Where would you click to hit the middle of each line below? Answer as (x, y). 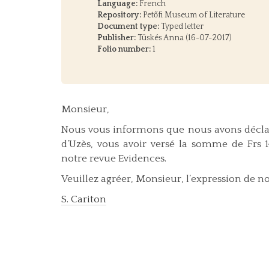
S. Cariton (84, 200)
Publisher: (116, 38)
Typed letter (181, 27)
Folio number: (124, 50)
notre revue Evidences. (114, 159)
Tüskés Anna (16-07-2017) (183, 38)
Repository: (119, 15)
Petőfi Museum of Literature (193, 15)
